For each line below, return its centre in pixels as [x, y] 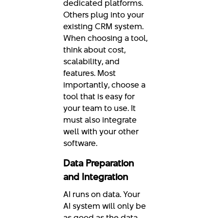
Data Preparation [99, 163]
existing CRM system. [103, 27]
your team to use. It [100, 108]
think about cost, [94, 50]
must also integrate [100, 120]
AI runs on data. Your [102, 194]
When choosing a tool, [105, 38]
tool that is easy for [99, 97]
